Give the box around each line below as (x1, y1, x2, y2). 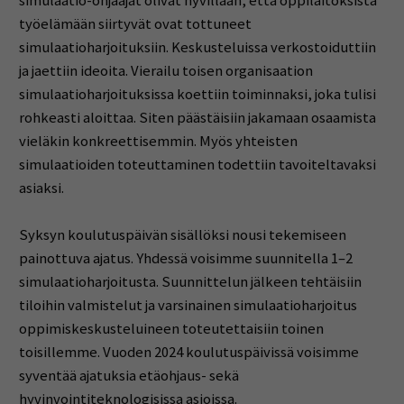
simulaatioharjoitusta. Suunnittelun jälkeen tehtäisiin (18, 272, 362, 292)
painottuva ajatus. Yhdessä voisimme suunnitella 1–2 (18, 249, 353, 269)
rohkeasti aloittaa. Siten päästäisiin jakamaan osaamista (18, 108, 376, 128)
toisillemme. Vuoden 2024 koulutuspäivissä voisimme (18, 343, 359, 363)
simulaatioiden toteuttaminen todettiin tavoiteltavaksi (18, 155, 376, 175)
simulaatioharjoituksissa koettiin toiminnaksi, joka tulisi (18, 85, 376, 105)
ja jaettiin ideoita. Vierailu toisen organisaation (18, 61, 313, 81)
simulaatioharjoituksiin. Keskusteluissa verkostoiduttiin (18, 38, 376, 58)
